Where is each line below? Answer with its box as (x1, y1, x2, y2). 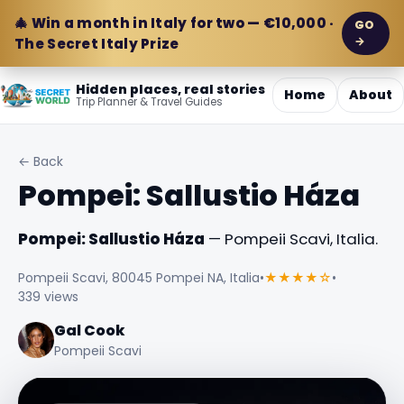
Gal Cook (54, 319, 125, 341)
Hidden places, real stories (76, 80, 266, 98)
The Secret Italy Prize (14, 34, 179, 53)
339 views (18, 287, 78, 306)
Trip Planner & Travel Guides (76, 95, 224, 109)
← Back (18, 152, 63, 170)
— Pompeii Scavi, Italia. (205, 227, 378, 250)
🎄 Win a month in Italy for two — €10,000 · (14, 14, 335, 32)
